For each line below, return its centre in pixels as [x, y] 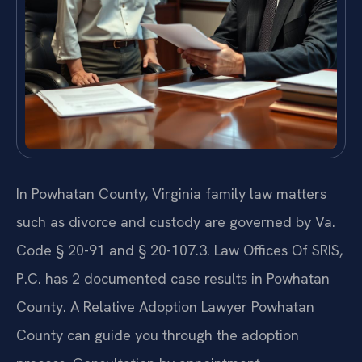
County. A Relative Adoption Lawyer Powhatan [165, 306]
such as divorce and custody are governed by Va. [176, 221]
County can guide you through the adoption [158, 335]
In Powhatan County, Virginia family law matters [171, 193]
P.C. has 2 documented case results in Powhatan [173, 278]
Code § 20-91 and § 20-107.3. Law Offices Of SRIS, [179, 250]
